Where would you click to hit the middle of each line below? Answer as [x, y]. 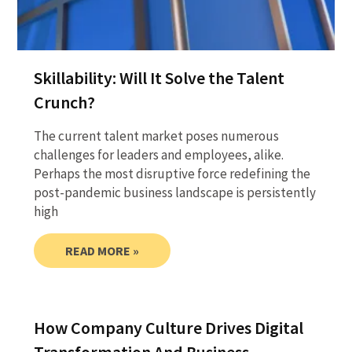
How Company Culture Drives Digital [168, 327]
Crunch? [64, 102]
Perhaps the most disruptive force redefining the [172, 173]
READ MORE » [102, 250]
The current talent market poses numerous [156, 136]
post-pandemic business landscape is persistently [174, 192]
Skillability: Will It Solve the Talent [159, 77]
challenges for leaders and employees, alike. [158, 154]
